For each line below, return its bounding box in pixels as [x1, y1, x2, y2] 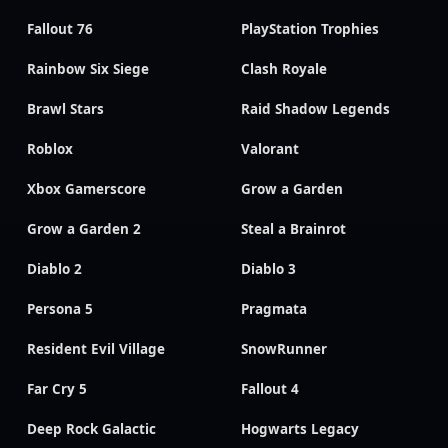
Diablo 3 [241, 260, 296, 279]
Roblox [27, 140, 73, 159]
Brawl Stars [27, 100, 104, 119]
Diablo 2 [27, 260, 82, 279]
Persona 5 [27, 300, 93, 319]
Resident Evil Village [27, 340, 165, 359]
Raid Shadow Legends [241, 100, 390, 119]
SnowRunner [241, 340, 327, 359]
